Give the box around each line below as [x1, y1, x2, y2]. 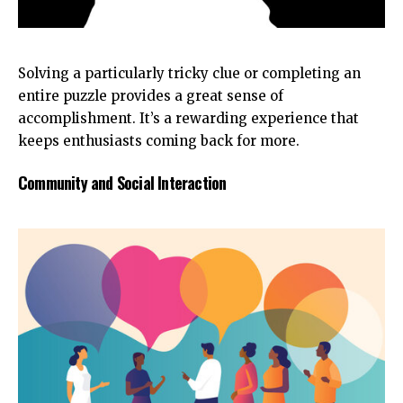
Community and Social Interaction [18, 171, 227, 195]
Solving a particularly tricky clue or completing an [18, 64, 361, 82]
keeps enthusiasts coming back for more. [18, 131, 300, 149]
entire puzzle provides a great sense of [18, 86, 283, 104]
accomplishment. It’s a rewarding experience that [18, 109, 359, 127]
